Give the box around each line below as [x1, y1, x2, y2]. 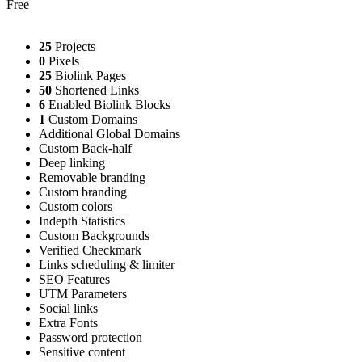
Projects [52, 39, 95, 53]
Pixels [45, 53, 79, 68]
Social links [39, 301, 98, 315]
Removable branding [39, 170, 145, 184]
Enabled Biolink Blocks [45, 97, 170, 112]
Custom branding [39, 184, 127, 199]
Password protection [39, 330, 142, 344]
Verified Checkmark [39, 242, 141, 257]
